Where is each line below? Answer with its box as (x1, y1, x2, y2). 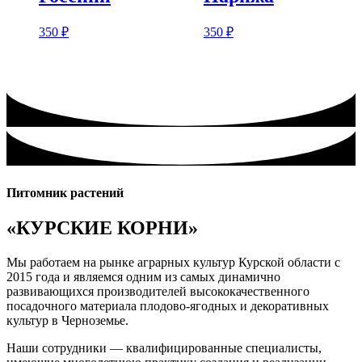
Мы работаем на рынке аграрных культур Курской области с (6, 255, 340, 270)
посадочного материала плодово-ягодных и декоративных (6, 299, 329, 314)
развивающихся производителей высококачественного (6, 284, 309, 299)
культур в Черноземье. (6, 314, 128, 328)
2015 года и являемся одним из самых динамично (6, 270, 280, 284)
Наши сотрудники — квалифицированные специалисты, (6, 341, 322, 356)
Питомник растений (6, 185, 124, 200)
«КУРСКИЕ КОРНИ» (6, 217, 198, 239)
